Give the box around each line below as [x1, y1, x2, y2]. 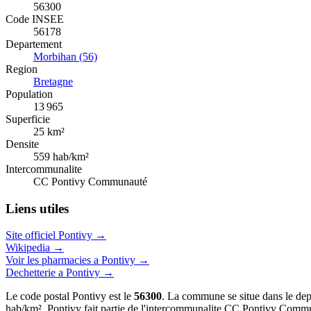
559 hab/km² [33, 150, 89, 162]
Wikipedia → [6, 242, 64, 254]
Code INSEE [6, 12, 64, 25]
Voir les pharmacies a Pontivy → [6, 254, 149, 267]
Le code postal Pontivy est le [6, 290, 134, 303]
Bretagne [33, 75, 73, 87]
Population [6, 87, 53, 100]
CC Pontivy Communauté [33, 175, 147, 187]
